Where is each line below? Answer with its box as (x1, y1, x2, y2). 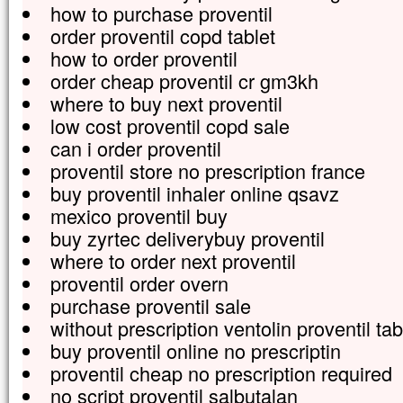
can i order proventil (49, 134, 221, 162)
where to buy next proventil (49, 89, 282, 117)
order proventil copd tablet (49, 22, 275, 49)
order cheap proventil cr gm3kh (49, 67, 318, 94)
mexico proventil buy (49, 201, 228, 229)
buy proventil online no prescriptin (49, 336, 341, 364)
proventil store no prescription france (49, 157, 365, 184)
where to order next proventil (49, 246, 296, 274)
